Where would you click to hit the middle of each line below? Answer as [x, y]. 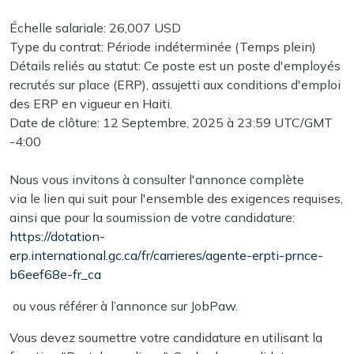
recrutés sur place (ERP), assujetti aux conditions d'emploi [175, 84]
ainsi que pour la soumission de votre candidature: [152, 217]
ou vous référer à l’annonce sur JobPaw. [124, 305]
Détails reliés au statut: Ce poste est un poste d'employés [175, 65]
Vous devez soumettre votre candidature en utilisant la [166, 337]
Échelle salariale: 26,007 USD [95, 27]
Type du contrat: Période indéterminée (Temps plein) [163, 46]
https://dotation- [57, 236]
